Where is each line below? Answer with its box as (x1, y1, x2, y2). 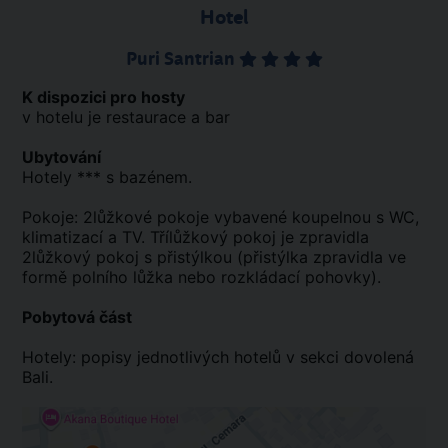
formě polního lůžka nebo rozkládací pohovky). (22, 267, 381, 287)
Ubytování (22, 147, 101, 167)
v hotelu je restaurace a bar (22, 107, 230, 127)
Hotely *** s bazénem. (22, 167, 192, 187)
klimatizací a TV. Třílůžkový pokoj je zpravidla (22, 227, 369, 247)
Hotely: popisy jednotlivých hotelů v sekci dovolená (22, 347, 414, 367)
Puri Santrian (125, 48, 239, 70)
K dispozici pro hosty (22, 87, 185, 107)
